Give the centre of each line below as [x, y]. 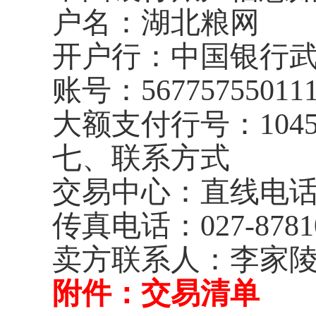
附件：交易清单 [156, 293]
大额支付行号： [156, 124]
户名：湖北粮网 [156, 23]
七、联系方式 [141, 158]
